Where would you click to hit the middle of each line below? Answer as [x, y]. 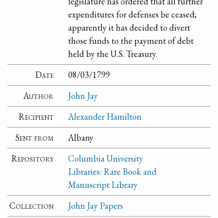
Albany [81, 138]
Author [39, 96]
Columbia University [106, 159]
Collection [32, 206]
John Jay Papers [96, 206]
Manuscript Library [103, 185]
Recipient [36, 117]
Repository [33, 159]
